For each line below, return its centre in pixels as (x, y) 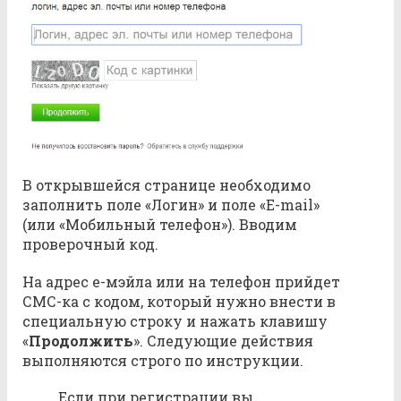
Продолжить (81, 340)
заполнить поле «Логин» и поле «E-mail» (171, 205)
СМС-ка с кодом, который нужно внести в (179, 301)
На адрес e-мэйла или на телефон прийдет (181, 281)
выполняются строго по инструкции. (163, 360)
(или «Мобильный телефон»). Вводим (160, 225)
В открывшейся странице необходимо (166, 185)
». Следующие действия (223, 340)
